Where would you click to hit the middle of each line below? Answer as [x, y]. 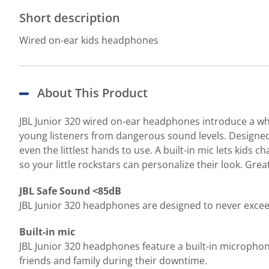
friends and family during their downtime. [113, 261]
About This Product [92, 93]
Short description [70, 18]
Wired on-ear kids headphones [89, 40]
